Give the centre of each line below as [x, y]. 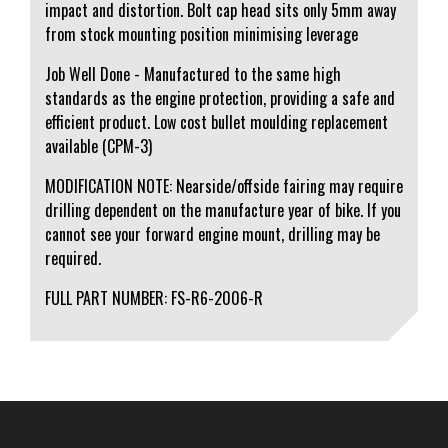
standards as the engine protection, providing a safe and [220, 98]
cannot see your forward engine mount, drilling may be [212, 234]
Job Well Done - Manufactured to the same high [193, 74]
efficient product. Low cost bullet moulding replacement [216, 122]
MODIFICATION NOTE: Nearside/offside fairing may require [224, 186]
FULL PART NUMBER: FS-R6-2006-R [154, 298]
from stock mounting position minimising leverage [201, 34]
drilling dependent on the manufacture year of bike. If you [223, 210]
